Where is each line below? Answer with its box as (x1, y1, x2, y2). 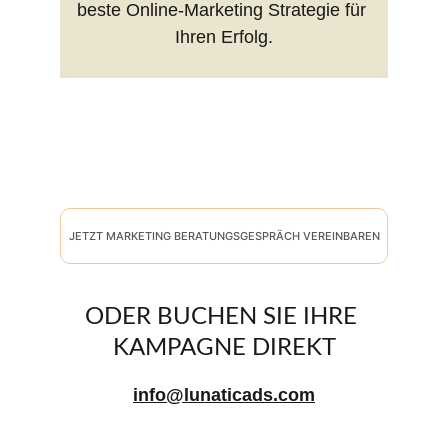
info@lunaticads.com (133, 385, 315, 405)
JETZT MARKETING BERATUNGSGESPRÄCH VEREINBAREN (68, 229, 380, 243)
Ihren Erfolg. (175, 27, 273, 47)
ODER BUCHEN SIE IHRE (85, 305, 363, 329)
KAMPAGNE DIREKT (112, 336, 336, 360)
